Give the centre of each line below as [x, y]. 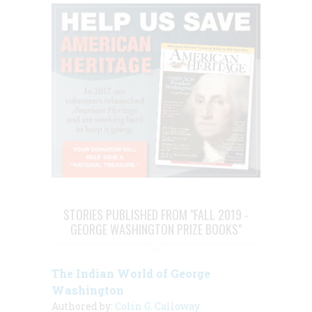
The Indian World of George [131, 274]
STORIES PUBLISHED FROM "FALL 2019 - [156, 215]
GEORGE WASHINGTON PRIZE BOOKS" [156, 229]
